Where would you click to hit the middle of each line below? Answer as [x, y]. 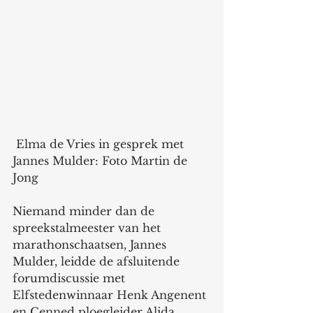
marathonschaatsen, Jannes [91, 244]
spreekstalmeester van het [88, 227]
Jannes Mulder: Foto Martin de [102, 160]
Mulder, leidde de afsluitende [98, 261]
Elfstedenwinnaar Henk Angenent [111, 294]
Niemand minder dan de [85, 211]
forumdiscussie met [71, 278]
